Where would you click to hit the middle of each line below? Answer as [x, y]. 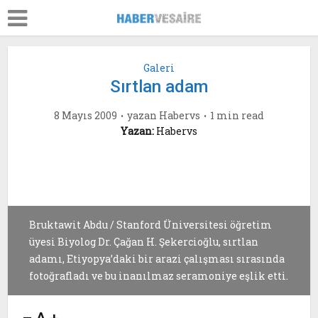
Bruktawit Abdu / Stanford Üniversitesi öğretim [151, 225]
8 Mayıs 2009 [86, 115]
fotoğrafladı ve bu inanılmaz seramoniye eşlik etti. [159, 276]
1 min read [237, 115]
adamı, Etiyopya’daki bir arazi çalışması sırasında [157, 259]
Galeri [159, 68]
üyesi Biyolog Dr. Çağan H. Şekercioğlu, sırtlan [144, 242]
